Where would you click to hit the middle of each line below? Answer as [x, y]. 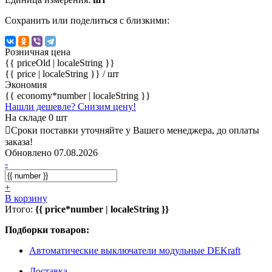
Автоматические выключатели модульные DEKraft [135, 250]
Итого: [20, 209]
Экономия [26, 84]
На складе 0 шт [36, 117]
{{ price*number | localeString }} [102, 209]
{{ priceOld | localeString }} [60, 63]
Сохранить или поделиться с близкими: [87, 20]
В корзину [26, 198]
